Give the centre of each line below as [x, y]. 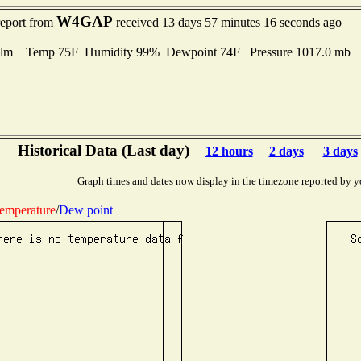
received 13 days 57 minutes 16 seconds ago [227, 22]
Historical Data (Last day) [103, 150]
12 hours [229, 151]
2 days [286, 151]
